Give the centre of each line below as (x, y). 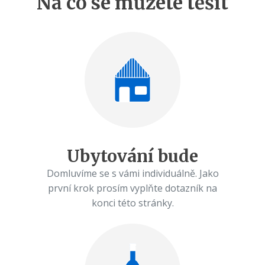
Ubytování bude (132, 156)
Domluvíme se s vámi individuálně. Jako (132, 173)
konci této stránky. (132, 203)
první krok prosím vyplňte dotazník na (132, 188)
